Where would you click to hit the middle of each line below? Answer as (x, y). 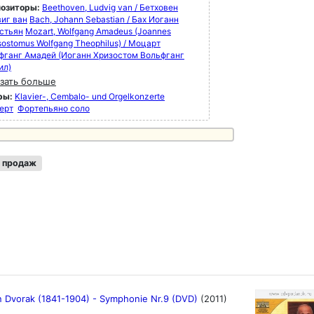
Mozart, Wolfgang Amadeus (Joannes (98, 31)
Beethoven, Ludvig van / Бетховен (110, 7)
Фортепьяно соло (54, 108)
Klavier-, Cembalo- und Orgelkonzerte (90, 96)
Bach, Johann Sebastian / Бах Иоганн (104, 19)
